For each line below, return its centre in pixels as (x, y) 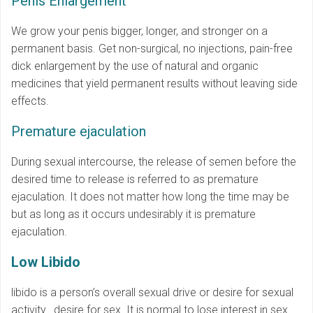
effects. (30, 101)
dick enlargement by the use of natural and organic (135, 66)
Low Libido (46, 262)
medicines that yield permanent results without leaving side (154, 84)
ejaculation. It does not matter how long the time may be (150, 197)
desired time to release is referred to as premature (135, 180)
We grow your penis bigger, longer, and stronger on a (139, 31)
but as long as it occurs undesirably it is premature (133, 214)
